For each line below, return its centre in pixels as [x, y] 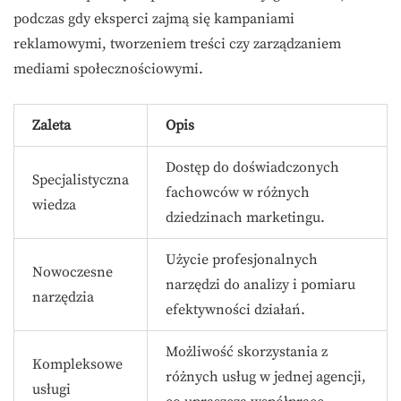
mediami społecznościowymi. [108, 69]
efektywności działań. [235, 310]
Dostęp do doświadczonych [252, 167]
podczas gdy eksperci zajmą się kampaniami [154, 19]
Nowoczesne [73, 272]
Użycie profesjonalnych [242, 260]
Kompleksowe [77, 364]
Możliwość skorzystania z [247, 352]
